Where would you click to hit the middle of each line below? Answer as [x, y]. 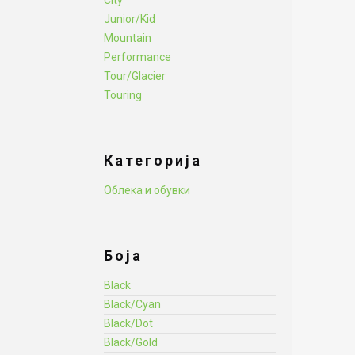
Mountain [128, 38]
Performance [137, 57]
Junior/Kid [130, 19]
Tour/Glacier [135, 76]
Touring [123, 95]
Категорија [153, 160]
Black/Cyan [132, 304]
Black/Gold [131, 342]
